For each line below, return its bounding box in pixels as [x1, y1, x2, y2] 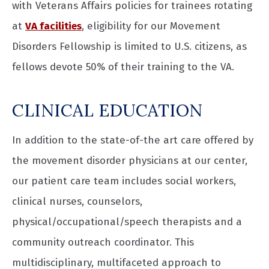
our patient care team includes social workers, [12, 175, 236, 188]
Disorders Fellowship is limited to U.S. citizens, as [12, 40, 247, 53]
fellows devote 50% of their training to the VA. [12, 60, 234, 73]
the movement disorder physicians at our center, [12, 154, 247, 168]
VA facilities [25, 19, 82, 32]
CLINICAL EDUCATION [12, 98, 202, 121]
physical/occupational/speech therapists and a [12, 216, 242, 229]
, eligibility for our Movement [82, 19, 220, 32]
